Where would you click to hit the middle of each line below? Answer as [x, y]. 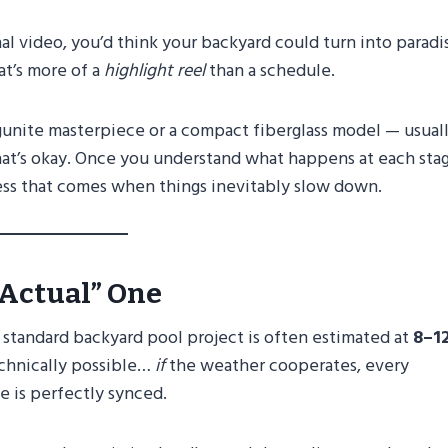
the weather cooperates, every [287, 366]
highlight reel [154, 71]
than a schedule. [270, 71]
